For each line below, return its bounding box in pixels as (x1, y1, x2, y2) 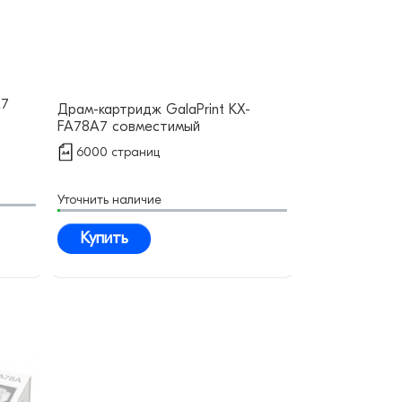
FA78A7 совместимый (57, 118, 200, 135)
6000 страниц (76, 144, 160, 161)
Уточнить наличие (57, 192, 162, 208)
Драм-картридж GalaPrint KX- (57, 101, 250, 118)
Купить (80, 229, 128, 249)
